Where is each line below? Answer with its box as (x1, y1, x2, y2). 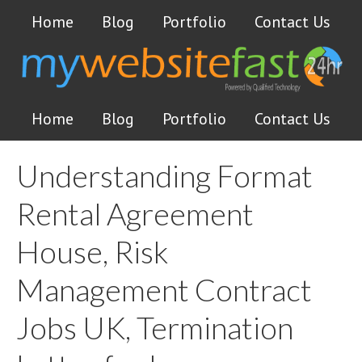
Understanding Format (16, 157, 313, 194)
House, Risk (16, 233, 168, 270)
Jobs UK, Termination (16, 309, 293, 346)
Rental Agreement (16, 195, 254, 232)
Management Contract (16, 271, 312, 308)
